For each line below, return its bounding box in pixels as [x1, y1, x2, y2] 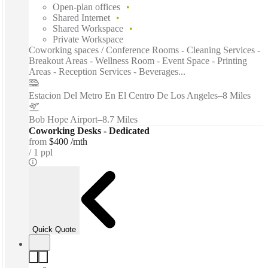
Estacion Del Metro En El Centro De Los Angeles [29, 90, 218, 100]
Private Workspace [53, 33, 123, 44]
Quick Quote [32, 225, 76, 234]
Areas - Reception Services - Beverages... [29, 66, 185, 77]
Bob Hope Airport [29, 114, 98, 124]
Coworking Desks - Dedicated [29, 125, 150, 136]
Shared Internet [53, 12, 110, 23]
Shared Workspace [53, 23, 123, 33]
